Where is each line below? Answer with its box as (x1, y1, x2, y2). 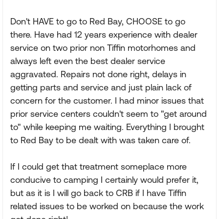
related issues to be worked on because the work (10, 201, 204, 211)
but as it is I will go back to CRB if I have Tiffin (10, 188, 186, 198)
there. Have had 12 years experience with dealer (10, 29, 197, 40)
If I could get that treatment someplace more (10, 161, 187, 172)
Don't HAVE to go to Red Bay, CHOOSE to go (10, 16, 185, 26)
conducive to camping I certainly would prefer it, (10, 175, 198, 185)
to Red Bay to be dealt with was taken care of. (10, 135, 191, 145)
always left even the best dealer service (10, 56, 165, 66)
